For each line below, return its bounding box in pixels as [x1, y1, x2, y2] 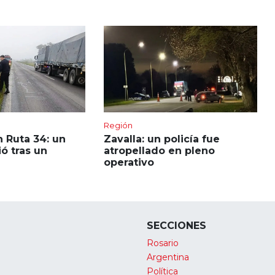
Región [103, 120, 133, 130]
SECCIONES [147, 219, 206, 231]
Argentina [147, 251, 189, 263]
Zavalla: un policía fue [103, 133, 220, 145]
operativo [103, 156, 154, 168]
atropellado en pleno [103, 144, 215, 157]
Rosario [147, 237, 179, 249]
